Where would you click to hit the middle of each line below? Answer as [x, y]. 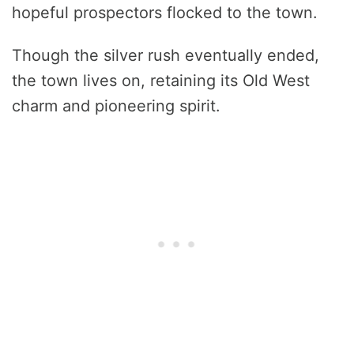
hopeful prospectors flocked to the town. [165, 13]
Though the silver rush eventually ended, [166, 56]
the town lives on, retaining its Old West [161, 81]
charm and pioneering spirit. [116, 106]
